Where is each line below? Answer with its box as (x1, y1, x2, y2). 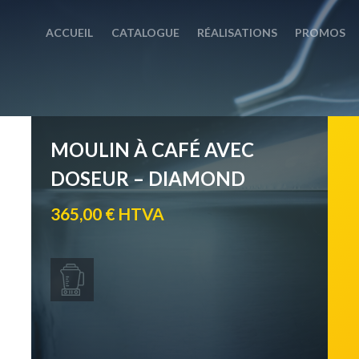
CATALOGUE (111, 26, 179, 40)
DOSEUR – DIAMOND (50, 167, 245, 190)
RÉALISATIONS (196, 26, 277, 40)
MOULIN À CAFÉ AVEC (50, 138, 254, 161)
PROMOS (295, 26, 346, 40)
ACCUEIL (46, 26, 94, 40)
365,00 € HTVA (50, 203, 164, 224)
